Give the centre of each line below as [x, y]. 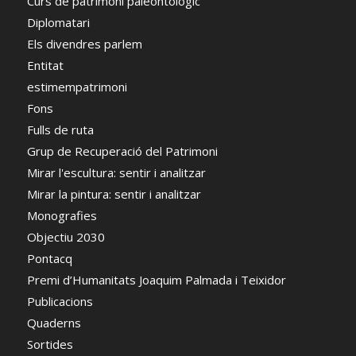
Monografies [62, 215]
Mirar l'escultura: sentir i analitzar [116, 172]
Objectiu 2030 [66, 236]
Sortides [50, 344]
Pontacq [49, 258]
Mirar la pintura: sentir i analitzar [114, 193]
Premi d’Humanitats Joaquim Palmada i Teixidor [156, 279]
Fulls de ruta [60, 129]
